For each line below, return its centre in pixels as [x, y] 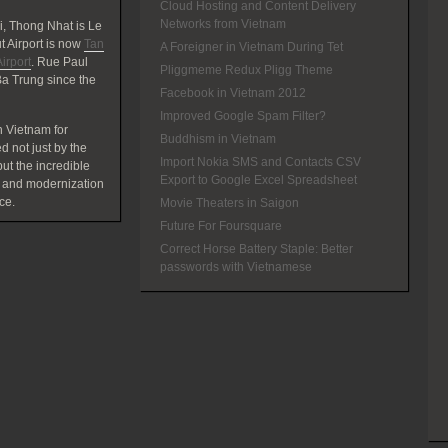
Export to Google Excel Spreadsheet [258, 180]
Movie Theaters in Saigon [229, 203]
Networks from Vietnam [222, 24]
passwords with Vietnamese [235, 267]
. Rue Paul [59, 62]
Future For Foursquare [220, 226]
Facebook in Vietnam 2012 [232, 93]
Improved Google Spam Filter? [242, 116]
